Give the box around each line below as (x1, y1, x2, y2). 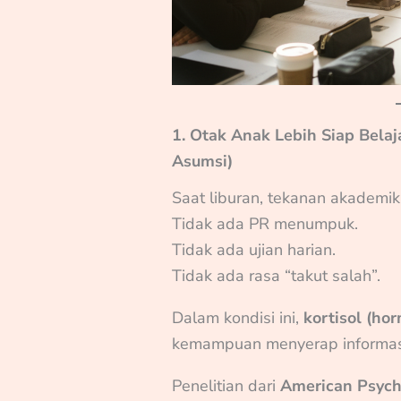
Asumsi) (172, 149, 234, 172)
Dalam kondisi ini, (172, 307, 304, 329)
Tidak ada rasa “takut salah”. (172, 265, 381, 287)
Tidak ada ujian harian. (172, 239, 337, 261)
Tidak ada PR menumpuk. (172, 213, 359, 235)
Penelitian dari (172, 375, 281, 397)
